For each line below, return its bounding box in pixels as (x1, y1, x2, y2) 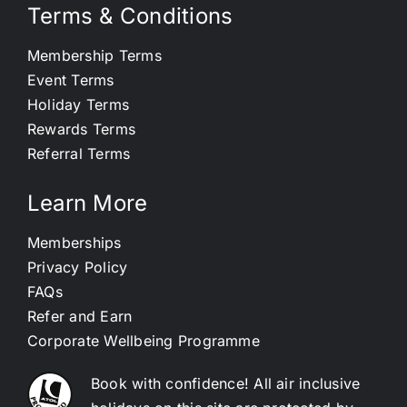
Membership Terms (26, 46, 162, 65)
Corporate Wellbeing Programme (26, 332, 260, 351)
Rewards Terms (26, 120, 136, 139)
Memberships (26, 233, 122, 253)
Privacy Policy (26, 258, 128, 277)
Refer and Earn (26, 307, 133, 326)
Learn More (26, 190, 148, 217)
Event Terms (26, 71, 114, 90)
